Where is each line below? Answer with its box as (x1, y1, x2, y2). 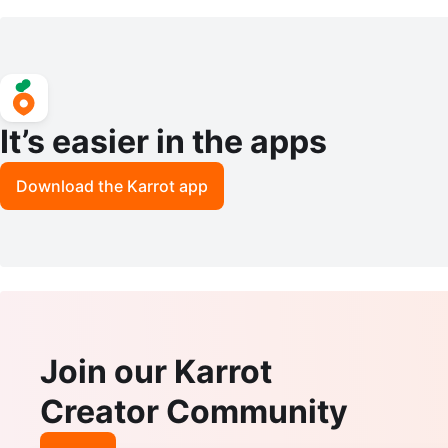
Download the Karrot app (16, 176, 208, 197)
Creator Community (40, 392, 348, 432)
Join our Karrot (40, 352, 272, 392)
